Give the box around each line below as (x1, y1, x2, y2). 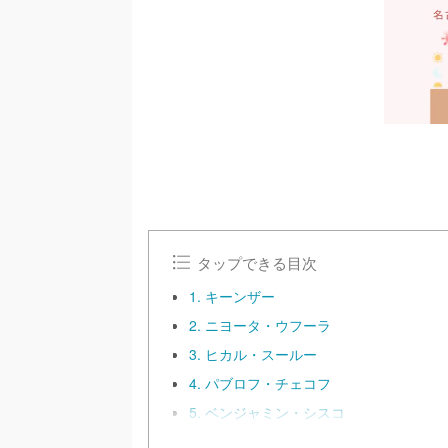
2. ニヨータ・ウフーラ (189, 315, 331, 335)
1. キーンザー (189, 286, 275, 306)
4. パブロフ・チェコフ (189, 373, 331, 393)
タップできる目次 (197, 251, 318, 273)
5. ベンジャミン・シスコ (189, 402, 345, 422)
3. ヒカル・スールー (189, 344, 317, 364)
